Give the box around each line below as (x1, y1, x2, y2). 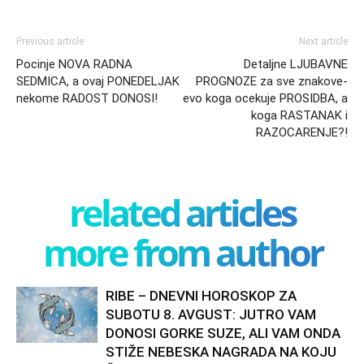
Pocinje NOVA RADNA (16, 57, 132, 72)
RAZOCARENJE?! (256, 125, 348, 141)
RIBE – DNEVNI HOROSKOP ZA (106, 288, 297, 305)
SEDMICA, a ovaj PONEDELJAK (16, 74, 180, 89)
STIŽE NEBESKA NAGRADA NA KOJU (106, 344, 336, 361)
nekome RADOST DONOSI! (16, 91, 158, 106)
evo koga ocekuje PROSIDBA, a (183, 91, 348, 106)
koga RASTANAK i (251, 108, 348, 123)
